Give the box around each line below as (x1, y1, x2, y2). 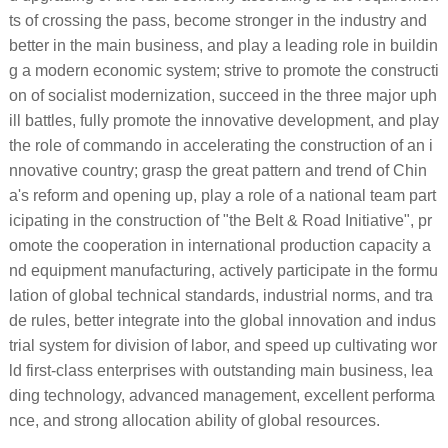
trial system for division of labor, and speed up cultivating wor (8, 336, 437, 354)
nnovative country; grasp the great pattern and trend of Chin (8, 161, 427, 179)
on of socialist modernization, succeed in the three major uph (8, 86, 437, 104)
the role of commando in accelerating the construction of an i (8, 136, 433, 154)
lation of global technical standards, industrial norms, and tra (8, 286, 433, 304)
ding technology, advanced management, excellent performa (8, 386, 435, 404)
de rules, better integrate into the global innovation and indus (8, 311, 436, 329)
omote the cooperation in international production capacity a (8, 236, 431, 254)
